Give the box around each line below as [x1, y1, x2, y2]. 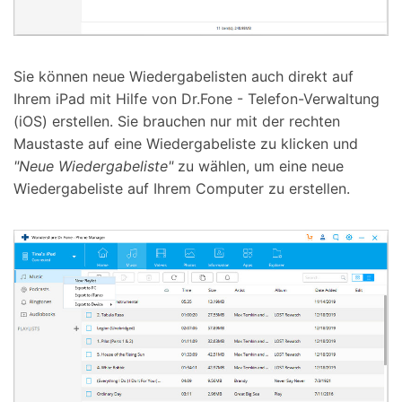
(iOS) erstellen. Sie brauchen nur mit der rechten [13, 111, 340, 130]
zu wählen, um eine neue [173, 156, 344, 175]
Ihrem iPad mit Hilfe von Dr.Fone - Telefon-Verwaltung [13, 89, 380, 108]
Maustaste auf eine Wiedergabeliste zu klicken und [13, 134, 358, 153]
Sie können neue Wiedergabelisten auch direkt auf [13, 66, 354, 85]
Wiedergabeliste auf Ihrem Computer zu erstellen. [13, 179, 350, 197]
